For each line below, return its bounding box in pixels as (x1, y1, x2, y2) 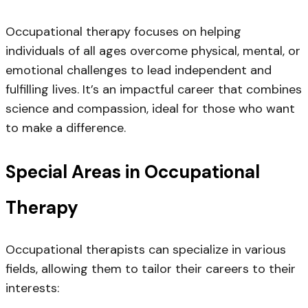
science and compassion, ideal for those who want (5, 100, 295, 117)
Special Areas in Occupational (5, 159, 260, 184)
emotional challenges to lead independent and (5, 61, 272, 78)
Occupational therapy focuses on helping (5, 23, 241, 40)
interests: (5, 280, 59, 297)
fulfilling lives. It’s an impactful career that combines (5, 80, 302, 98)
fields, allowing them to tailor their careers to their (5, 261, 296, 278)
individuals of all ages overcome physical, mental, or (5, 42, 300, 59)
